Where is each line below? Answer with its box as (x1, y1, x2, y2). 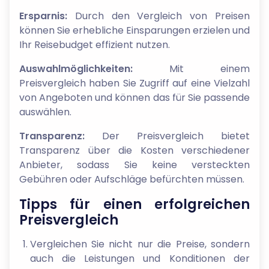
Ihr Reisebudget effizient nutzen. (19, 37, 170, 52)
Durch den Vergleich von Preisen (67, 8, 250, 23)
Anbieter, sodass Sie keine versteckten (19, 157, 250, 172)
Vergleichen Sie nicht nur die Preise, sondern (29, 237, 250, 251)
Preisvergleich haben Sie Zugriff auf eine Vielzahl (19, 76, 250, 90)
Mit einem (133, 61, 250, 76)
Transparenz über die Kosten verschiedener (19, 143, 250, 157)
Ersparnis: (19, 8, 67, 23)
